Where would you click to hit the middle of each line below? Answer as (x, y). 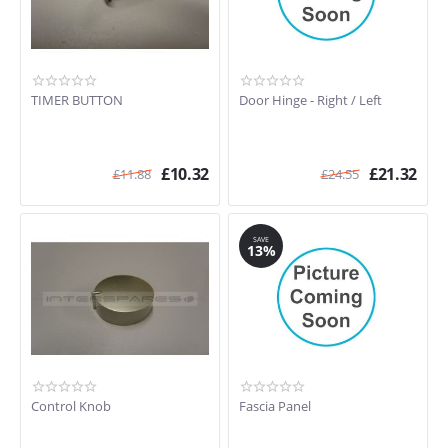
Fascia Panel (275, 406)
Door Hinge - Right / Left (310, 100)
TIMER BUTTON (77, 100)
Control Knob (71, 406)
